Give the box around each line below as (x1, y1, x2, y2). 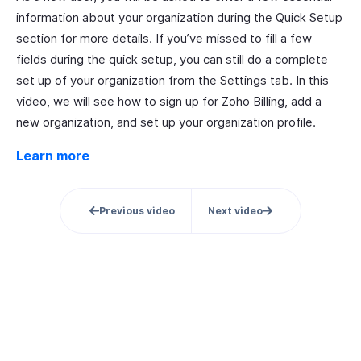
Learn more (16, 147, 89, 164)
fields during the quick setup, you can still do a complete (16, 52, 328, 67)
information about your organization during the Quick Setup (16, 10, 342, 25)
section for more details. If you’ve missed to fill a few (16, 31, 312, 46)
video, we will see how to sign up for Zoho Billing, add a (16, 93, 322, 109)
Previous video (98, 205, 175, 217)
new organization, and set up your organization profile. (16, 114, 316, 130)
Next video (207, 205, 263, 217)
